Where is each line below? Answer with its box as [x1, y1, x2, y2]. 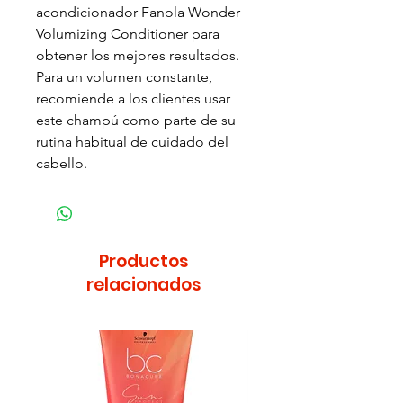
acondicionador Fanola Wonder [36, 4, 240, 21]
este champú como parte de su [36, 112, 236, 129]
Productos [99, 249, 189, 273]
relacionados [86, 273, 201, 297]
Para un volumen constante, [36, 68, 212, 85]
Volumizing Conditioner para [36, 25, 219, 42]
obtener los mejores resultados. [36, 47, 239, 64]
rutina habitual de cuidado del [36, 133, 228, 150]
